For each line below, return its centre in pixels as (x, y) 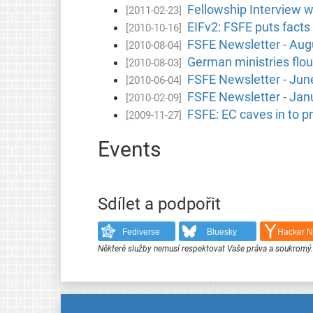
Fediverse (141, 232)
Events (129, 149)
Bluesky (222, 232)
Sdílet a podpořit (159, 204)
